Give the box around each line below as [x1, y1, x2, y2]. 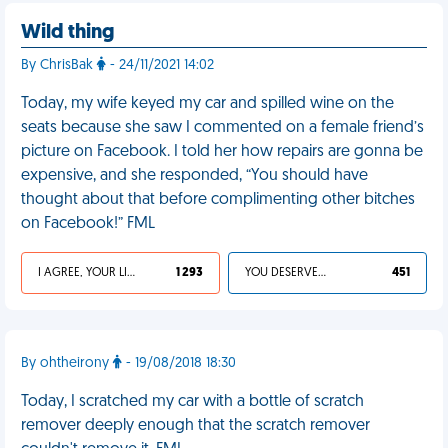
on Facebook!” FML [21, 216, 155, 232]
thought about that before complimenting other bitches [21, 192, 415, 208]
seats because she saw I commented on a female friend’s [21, 120, 424, 136]
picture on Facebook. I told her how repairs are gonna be [21, 144, 423, 160]
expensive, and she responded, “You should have [21, 168, 368, 184]
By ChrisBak [21, 58, 97, 73]
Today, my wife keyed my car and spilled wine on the [21, 96, 394, 112]
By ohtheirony [21, 356, 113, 371]
